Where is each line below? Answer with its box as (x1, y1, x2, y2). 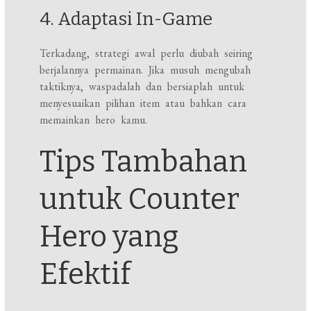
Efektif (40, 257, 131, 292)
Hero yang (40, 219, 179, 255)
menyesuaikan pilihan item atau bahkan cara (40, 96, 247, 111)
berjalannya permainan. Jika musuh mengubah (40, 62, 251, 78)
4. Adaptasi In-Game (40, 8, 213, 31)
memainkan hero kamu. (40, 112, 148, 128)
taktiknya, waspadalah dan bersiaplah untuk (40, 79, 245, 94)
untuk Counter (40, 182, 240, 217)
